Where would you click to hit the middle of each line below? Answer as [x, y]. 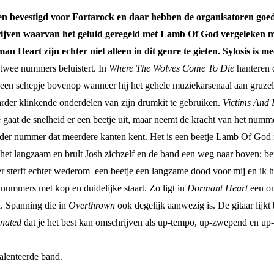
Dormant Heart [217, 188]
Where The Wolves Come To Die [172, 68]
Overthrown [92, 205]
